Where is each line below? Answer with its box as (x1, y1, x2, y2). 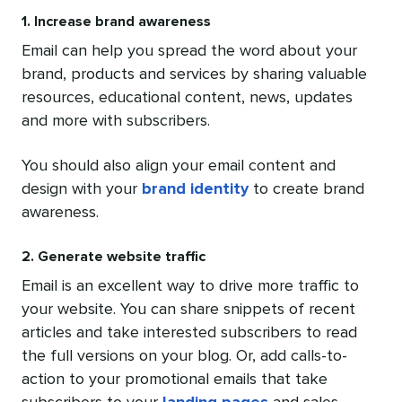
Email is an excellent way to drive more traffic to (22, 278, 359, 295)
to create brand (249, 181, 364, 198)
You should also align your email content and (22, 158, 336, 175)
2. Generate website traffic (22, 249, 205, 265)
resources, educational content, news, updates (22, 90, 353, 107)
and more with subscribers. (22, 113, 210, 130)
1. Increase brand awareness (22, 14, 211, 30)
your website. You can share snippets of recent (22, 301, 355, 319)
